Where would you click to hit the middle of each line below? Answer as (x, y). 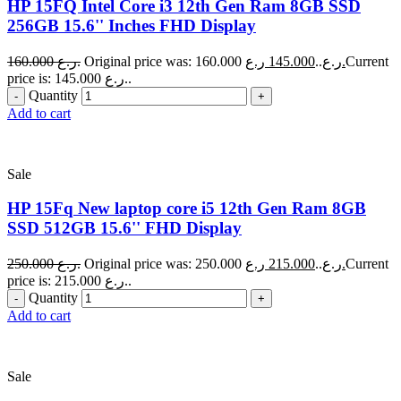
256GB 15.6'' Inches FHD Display (132, 25)
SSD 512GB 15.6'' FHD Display (124, 228)
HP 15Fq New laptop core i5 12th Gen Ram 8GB (187, 209)
